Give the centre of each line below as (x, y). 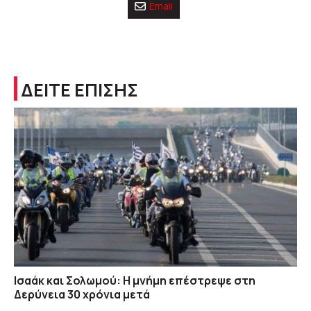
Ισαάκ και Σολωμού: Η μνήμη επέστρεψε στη (135, 281)
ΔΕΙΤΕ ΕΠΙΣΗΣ (79, 90)
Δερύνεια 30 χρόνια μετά (82, 295)
